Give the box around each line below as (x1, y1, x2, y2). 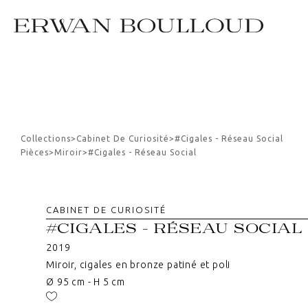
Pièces (21, 148, 49, 157)
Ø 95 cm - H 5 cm (46, 276, 125, 288)
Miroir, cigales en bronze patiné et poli (46, 259, 231, 271)
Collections (21, 134, 71, 144)
